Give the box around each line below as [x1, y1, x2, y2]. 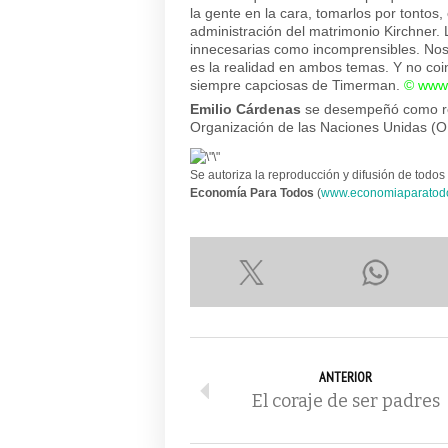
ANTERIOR [319, 368, 372, 386]
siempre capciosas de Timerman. [190, 77, 404, 93]
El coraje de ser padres [251, 390, 440, 412]
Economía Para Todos [190, 186, 314, 200]
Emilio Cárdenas [190, 101, 301, 117]
